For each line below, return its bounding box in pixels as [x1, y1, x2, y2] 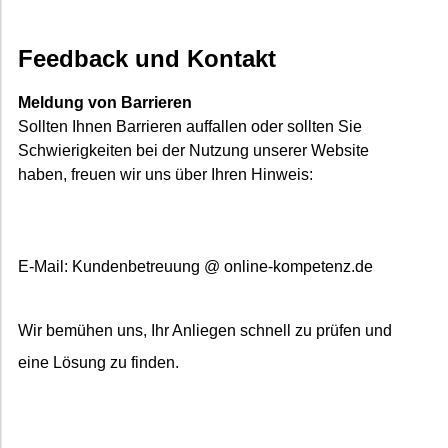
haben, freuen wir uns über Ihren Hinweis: [18, 166, 313, 184]
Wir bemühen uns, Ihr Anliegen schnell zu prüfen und [18, 322, 392, 340]
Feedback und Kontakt [18, 45, 276, 73]
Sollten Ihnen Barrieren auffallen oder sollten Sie [18, 118, 362, 136]
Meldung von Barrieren [18, 94, 192, 112]
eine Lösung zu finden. [18, 354, 179, 372]
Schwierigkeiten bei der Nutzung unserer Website [18, 142, 369, 160]
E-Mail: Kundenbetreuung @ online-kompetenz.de [18, 258, 373, 276]
